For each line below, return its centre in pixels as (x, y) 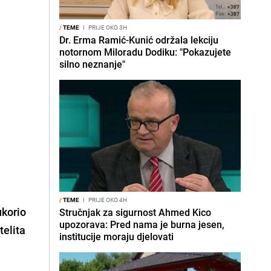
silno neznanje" (92, 64)
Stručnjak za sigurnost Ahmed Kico (135, 212)
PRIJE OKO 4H (107, 200)
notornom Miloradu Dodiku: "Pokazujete (145, 52)
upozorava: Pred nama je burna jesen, (142, 224)
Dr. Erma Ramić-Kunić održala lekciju (139, 40)
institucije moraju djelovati (116, 237)
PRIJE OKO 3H (107, 27)
